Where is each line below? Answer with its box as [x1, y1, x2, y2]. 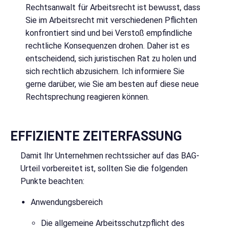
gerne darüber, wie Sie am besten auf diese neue [26, 79, 199, 89]
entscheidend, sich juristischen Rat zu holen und [26, 54, 196, 64]
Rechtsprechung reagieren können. [26, 92, 149, 102]
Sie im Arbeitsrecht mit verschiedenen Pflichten [26, 15, 197, 26]
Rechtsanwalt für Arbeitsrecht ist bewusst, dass [26, 3, 200, 13]
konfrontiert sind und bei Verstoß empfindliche [26, 28, 192, 38]
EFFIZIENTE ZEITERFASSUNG [10, 129, 182, 144]
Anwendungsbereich [31, 197, 103, 208]
